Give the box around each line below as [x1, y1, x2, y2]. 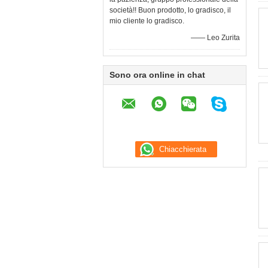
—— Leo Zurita [191, 33, 240, 42]
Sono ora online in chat [109, 70, 205, 80]
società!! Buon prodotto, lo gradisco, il [109, 6, 231, 14]
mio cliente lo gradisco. [109, 17, 184, 25]
